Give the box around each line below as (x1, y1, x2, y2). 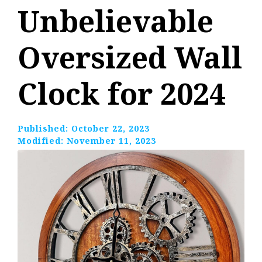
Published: (18, 123, 71, 135)
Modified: (18, 135, 67, 147)
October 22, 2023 (71, 123, 150, 135)
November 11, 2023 (67, 135, 156, 147)
